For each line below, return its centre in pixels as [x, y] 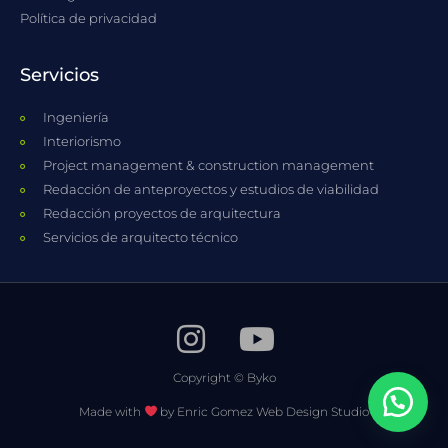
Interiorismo [81, 141]
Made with [111, 412]
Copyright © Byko [224, 378]
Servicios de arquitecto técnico [140, 237]
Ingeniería [75, 117]
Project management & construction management [208, 165]
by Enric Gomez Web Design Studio [263, 412]
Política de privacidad [88, 18]
